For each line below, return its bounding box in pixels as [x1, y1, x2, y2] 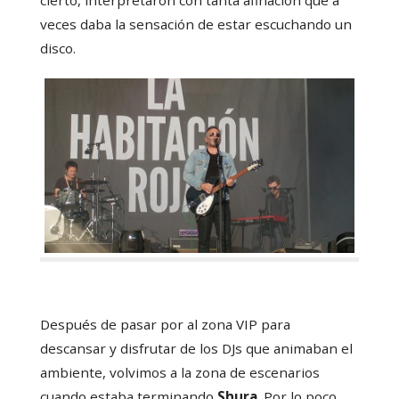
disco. [39, 38, 76, 57]
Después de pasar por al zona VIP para [39, 315, 290, 334]
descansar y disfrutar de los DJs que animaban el [39, 339, 353, 358]
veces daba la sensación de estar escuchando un [39, 14, 352, 33]
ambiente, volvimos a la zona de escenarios [39, 363, 320, 382]
